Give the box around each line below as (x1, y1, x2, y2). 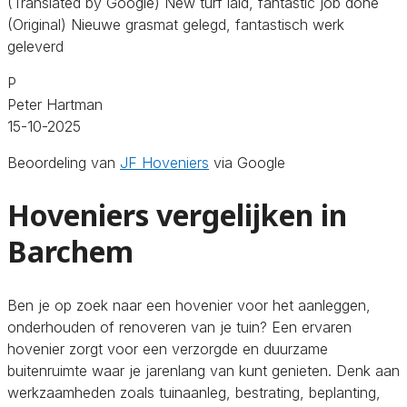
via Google (209, 153, 285, 172)
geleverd (7, 36, 64, 55)
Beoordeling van (7, 153, 120, 172)
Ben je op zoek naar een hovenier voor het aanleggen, (7, 295, 371, 314)
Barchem (7, 232, 134, 272)
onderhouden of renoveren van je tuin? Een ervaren (7, 317, 352, 336)
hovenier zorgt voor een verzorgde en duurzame (7, 339, 328, 358)
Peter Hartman (7, 94, 103, 114)
